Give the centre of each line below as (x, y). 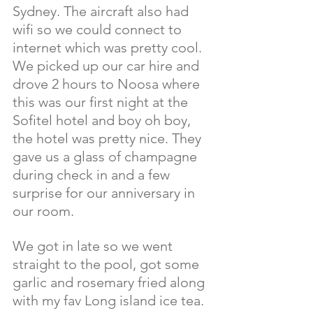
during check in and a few (93, 175)
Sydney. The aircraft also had (102, 11)
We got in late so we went (94, 246)
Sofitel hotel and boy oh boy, (103, 120)
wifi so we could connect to (99, 29)
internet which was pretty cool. (109, 48)
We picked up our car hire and (108, 66)
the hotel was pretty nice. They (109, 138)
